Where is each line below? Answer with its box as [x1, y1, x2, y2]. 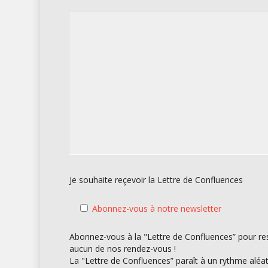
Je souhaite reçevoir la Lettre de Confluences [69, 174, 243, 185]
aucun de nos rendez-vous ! [69, 243, 176, 254]
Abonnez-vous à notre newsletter [92, 203, 221, 214]
